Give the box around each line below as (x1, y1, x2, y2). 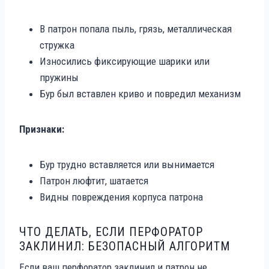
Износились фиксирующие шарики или (40, 55, 210, 67)
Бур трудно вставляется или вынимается (40, 158, 214, 171)
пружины (40, 71, 79, 83)
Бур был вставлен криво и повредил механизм (40, 87, 241, 100)
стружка (40, 38, 74, 51)
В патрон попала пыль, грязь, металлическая (40, 22, 232, 35)
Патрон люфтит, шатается (40, 174, 148, 187)
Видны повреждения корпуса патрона (40, 190, 203, 203)
